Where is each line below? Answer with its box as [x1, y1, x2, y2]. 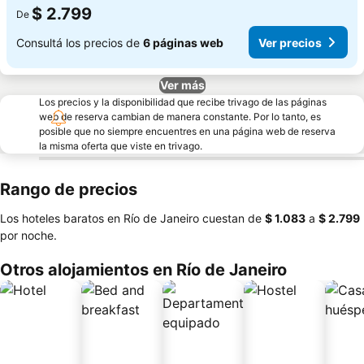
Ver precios [258, 35, 322, 50]
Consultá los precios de [16, 35, 143, 50]
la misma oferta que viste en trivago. [39, 140, 202, 152]
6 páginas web [143, 35, 223, 50]
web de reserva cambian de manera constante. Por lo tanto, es [39, 110, 321, 123]
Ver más [159, 78, 205, 92]
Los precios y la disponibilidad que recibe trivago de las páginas [39, 96, 327, 108]
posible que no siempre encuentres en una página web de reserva [39, 125, 336, 137]
